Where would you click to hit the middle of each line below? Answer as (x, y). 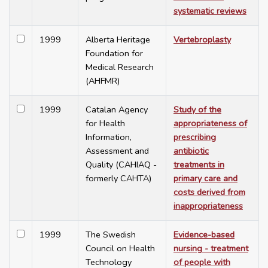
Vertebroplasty (202, 40)
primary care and (205, 179)
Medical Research (120, 67)
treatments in (199, 165)
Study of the (197, 110)
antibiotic (191, 151)
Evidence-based (204, 235)
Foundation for (114, 54)
